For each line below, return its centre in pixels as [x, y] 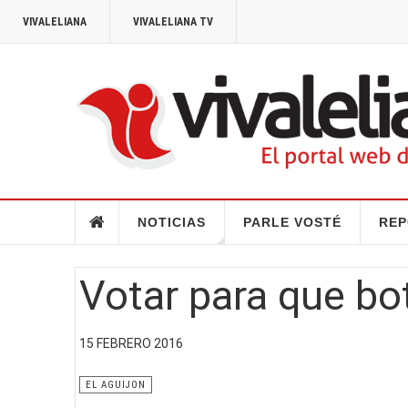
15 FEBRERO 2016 [131, 343]
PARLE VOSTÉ [292, 222]
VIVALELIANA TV [173, 22]
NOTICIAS [171, 222]
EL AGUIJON [116, 384]
